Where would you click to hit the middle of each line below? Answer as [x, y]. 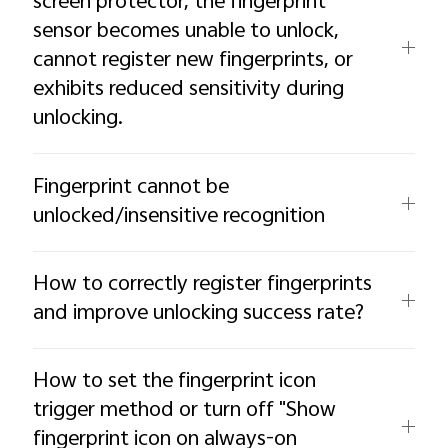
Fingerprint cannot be [131, 187]
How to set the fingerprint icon [175, 381]
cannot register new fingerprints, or [193, 61]
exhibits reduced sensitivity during [189, 90]
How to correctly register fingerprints [203, 284]
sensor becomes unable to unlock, [186, 32]
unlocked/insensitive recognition [179, 216]
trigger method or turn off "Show [185, 410]
